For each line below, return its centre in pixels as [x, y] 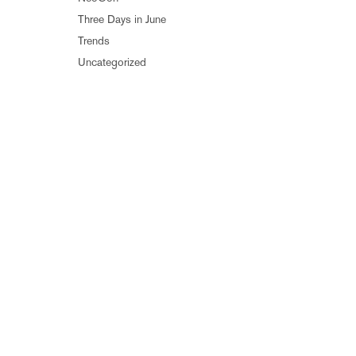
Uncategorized [112, 62]
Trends [94, 41]
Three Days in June [122, 19]
